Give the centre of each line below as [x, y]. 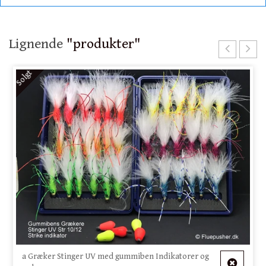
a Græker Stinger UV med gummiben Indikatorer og [116, 256]
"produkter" [104, 44]
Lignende [38, 44]
